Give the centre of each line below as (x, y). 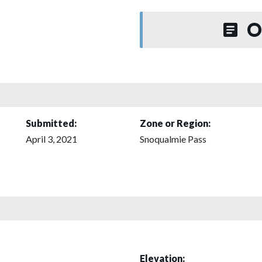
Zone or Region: (175, 123)
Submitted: (51, 123)
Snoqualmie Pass (173, 139)
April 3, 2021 (51, 139)
